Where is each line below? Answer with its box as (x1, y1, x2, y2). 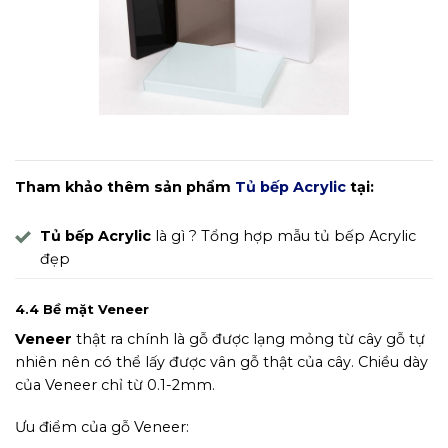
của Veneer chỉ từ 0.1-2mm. (15, 376, 215, 395)
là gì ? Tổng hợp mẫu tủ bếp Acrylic (151, 227, 416, 246)
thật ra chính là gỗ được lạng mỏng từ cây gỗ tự (72, 330, 425, 349)
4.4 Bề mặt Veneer (15, 300, 149, 317)
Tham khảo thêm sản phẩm (15, 178, 235, 197)
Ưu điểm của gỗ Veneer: (15, 417, 189, 436)
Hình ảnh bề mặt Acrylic (140, 121, 307, 140)
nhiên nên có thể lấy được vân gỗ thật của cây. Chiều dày (15, 353, 428, 372)
